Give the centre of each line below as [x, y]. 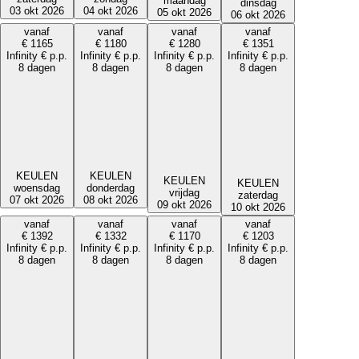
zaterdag [258, 196]
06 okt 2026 [258, 15]
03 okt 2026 [37, 10]
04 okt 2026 [111, 10]
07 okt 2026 [37, 200]
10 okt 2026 [258, 208]
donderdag [111, 188]
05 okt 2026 [184, 12]
